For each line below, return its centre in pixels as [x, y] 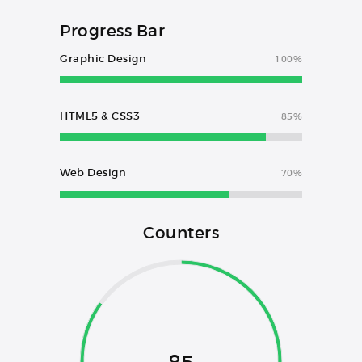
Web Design [93, 173]
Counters [181, 232]
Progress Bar [112, 30]
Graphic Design [103, 58]
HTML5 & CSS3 [100, 116]
